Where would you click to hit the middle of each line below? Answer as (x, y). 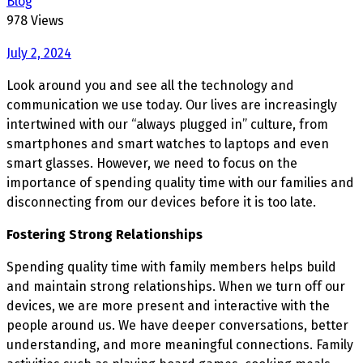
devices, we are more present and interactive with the (168, 305)
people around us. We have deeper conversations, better (177, 325)
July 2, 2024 (39, 53)
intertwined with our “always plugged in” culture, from (167, 124)
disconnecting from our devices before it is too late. (161, 202)
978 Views (35, 20)
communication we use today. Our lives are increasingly (172, 105)
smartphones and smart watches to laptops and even (168, 143)
